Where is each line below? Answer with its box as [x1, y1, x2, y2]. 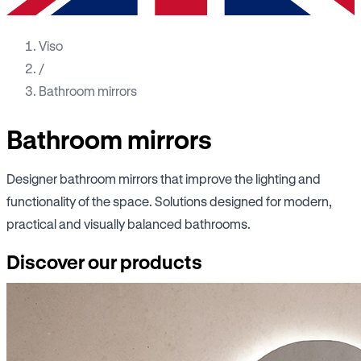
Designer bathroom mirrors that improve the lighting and [6, 170, 321, 186]
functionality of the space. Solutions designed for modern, [6, 193, 332, 209]
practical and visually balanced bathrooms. [6, 215, 251, 231]
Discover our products [6, 251, 202, 274]
